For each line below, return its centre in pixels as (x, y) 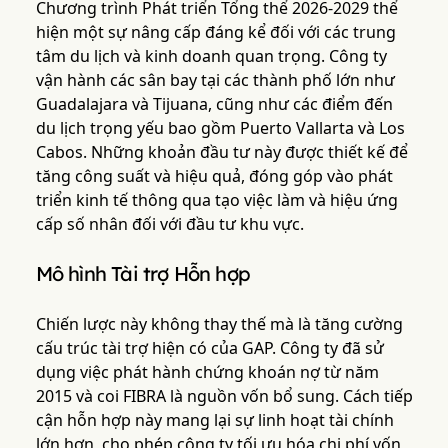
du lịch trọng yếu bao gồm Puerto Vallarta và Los (220, 128)
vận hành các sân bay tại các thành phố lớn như (215, 80)
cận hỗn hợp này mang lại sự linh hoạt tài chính (214, 420)
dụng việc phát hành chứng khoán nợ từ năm (207, 372)
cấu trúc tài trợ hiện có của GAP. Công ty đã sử (209, 348)
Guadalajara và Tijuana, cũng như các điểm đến (214, 104)
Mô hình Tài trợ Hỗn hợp (143, 274)
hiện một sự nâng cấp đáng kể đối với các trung (215, 32)
